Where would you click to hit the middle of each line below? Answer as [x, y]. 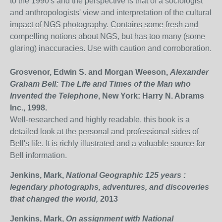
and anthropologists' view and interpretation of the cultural [111, 13]
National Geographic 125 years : [126, 175]
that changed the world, [55, 199]
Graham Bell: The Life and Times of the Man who [100, 84]
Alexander [189, 72]
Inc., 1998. [28, 108]
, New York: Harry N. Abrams [151, 96]
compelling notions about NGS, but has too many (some [108, 36]
